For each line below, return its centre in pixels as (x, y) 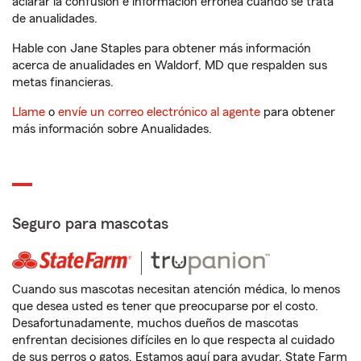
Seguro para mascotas (90, 224)
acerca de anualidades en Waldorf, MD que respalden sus (170, 66)
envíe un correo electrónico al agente (159, 112)
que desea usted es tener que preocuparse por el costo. (165, 307)
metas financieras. (63, 83)
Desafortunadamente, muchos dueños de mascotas (155, 324)
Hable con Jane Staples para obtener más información (162, 49)
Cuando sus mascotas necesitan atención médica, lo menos (176, 290)
